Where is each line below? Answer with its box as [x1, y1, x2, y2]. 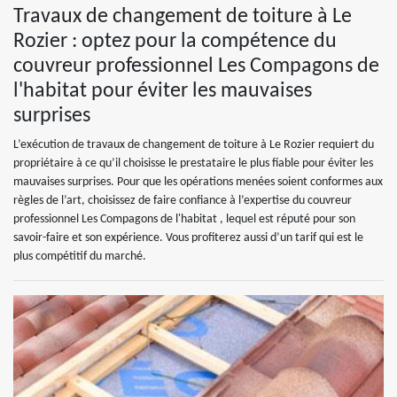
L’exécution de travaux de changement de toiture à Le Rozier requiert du [13, 138, 374, 152]
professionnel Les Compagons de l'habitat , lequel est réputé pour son [13, 213, 355, 226]
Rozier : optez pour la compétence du [13, 31, 337, 52]
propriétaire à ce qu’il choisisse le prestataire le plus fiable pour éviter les [13, 157, 373, 170]
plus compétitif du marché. [13, 250, 146, 263]
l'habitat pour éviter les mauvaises [13, 81, 312, 102]
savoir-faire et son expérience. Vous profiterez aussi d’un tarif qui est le [13, 231, 363, 245]
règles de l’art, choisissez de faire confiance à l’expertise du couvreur [13, 194, 352, 207]
